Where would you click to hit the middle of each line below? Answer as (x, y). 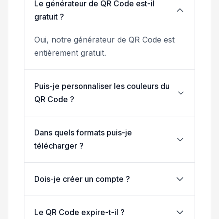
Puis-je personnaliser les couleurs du (102, 86)
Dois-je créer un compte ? (82, 179)
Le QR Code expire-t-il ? (79, 212)
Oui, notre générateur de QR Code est (104, 39)
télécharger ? (59, 145)
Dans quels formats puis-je (83, 132)
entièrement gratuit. (70, 53)
